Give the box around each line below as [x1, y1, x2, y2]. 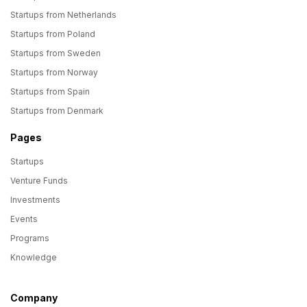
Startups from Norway [10, 67, 98, 77]
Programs [10, 233, 49, 243]
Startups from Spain [10, 86, 90, 97]
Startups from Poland [10, 29, 95, 39]
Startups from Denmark [10, 106, 103, 116]
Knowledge [10, 252, 57, 262]
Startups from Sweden [10, 48, 101, 58]
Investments [10, 195, 60, 205]
